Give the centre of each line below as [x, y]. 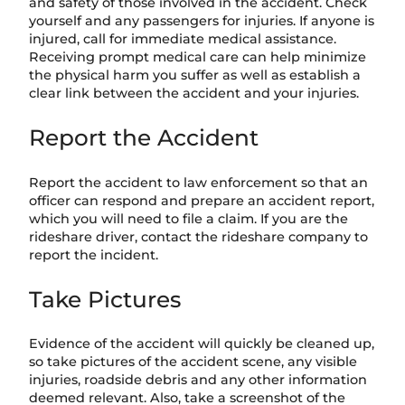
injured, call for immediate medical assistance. [183, 39]
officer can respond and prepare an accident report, [202, 200]
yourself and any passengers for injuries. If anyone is [202, 21]
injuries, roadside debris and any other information [198, 380]
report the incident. [94, 254]
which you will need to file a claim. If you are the [188, 218]
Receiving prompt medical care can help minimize [198, 57]
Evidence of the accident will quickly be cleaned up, [202, 344]
